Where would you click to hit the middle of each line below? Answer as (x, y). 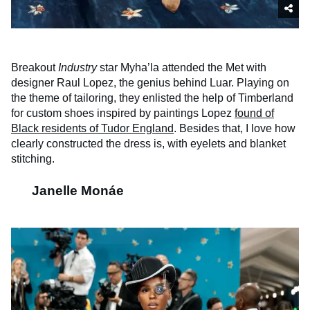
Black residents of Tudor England (92, 129)
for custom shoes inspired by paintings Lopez (123, 113)
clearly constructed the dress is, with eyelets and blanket (148, 144)
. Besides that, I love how (235, 129)
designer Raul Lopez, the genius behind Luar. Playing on (150, 83)
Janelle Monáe (78, 191)
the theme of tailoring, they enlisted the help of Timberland (152, 98)
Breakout (35, 68)
